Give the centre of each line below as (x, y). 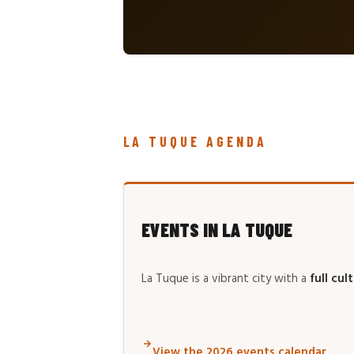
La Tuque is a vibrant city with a (225, 279)
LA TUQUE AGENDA (195, 141)
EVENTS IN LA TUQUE (217, 230)
